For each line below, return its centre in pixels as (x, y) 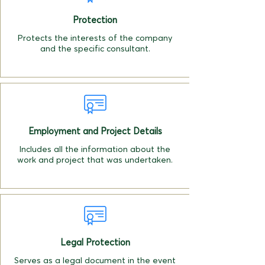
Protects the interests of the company (95, 38)
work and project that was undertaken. (95, 160)
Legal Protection (95, 242)
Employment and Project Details (95, 131)
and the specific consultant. (95, 49)
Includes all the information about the (95, 149)
